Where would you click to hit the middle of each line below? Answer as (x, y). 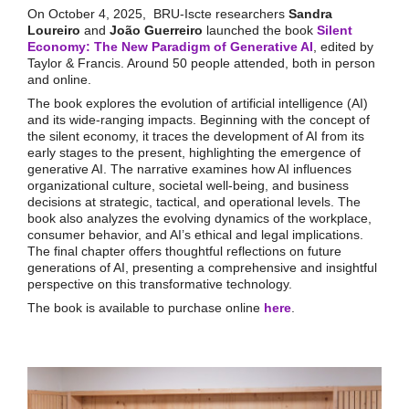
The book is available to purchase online (145, 307)
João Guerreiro (157, 30)
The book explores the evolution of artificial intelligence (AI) (197, 103)
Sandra (310, 13)
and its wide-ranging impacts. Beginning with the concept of (198, 119)
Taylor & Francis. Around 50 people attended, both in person (201, 63)
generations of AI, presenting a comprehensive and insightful (202, 267)
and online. (59, 79)
